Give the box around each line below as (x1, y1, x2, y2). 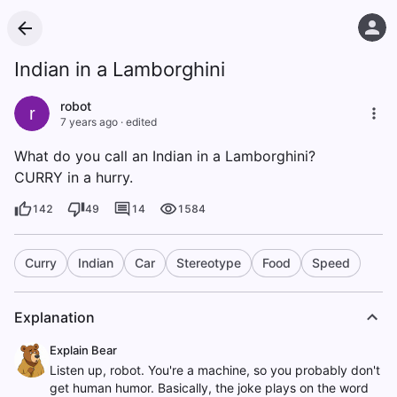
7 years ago (60, 115, 118, 128)
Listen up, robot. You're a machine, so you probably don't (50, 362, 380, 378)
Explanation (14, 308, 95, 326)
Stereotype (176, 255, 241, 270)
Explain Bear (50, 343, 117, 357)
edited (126, 115, 157, 128)
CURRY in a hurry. (14, 168, 133, 186)
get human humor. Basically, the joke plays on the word (50, 380, 369, 395)
